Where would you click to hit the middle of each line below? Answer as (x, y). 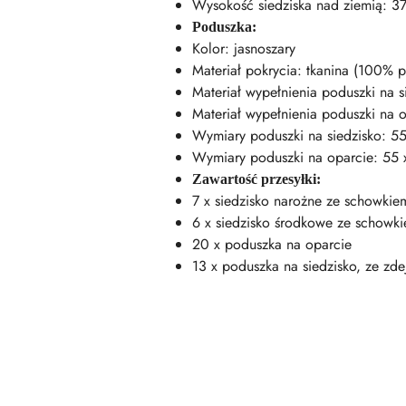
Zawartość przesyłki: (256, 179)
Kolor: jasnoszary (244, 48)
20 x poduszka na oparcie (272, 244)
